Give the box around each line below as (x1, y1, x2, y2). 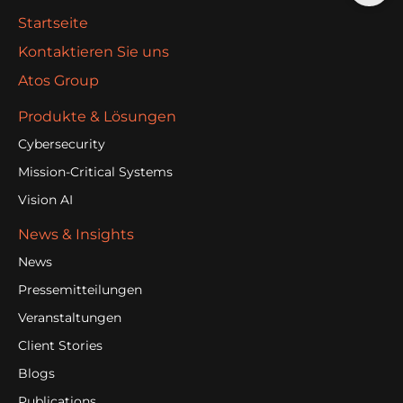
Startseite (18, 14, 88, 32)
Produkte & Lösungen (18, 108, 176, 126)
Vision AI (18, 192, 73, 209)
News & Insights (18, 226, 134, 244)
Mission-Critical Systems (18, 164, 173, 181)
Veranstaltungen (18, 309, 121, 327)
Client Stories (18, 337, 103, 354)
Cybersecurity (18, 136, 105, 153)
